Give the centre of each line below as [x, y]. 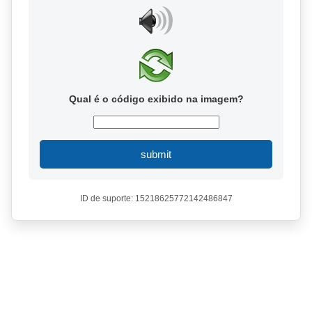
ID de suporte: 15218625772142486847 [156, 198]
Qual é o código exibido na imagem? [156, 99]
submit [156, 154]
